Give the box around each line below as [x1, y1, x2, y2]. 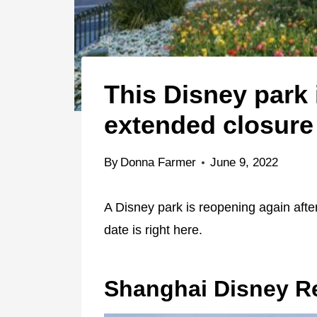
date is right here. [104, 222, 202, 237]
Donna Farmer [120, 155, 197, 169]
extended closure [104, 110, 313, 139]
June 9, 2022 [210, 155, 279, 169]
